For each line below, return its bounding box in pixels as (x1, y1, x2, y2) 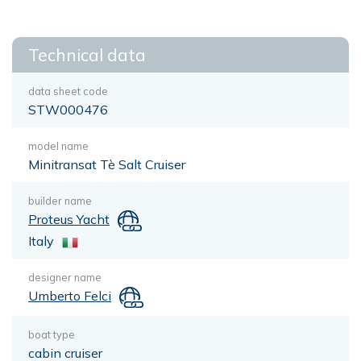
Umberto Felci (28, 287, 111, 304)
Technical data (28, 44, 146, 65)
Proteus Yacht (28, 211, 110, 227)
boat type (28, 327, 75, 341)
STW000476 (28, 102, 108, 118)
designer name (28, 270, 102, 284)
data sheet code (28, 85, 108, 98)
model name (28, 139, 89, 152)
